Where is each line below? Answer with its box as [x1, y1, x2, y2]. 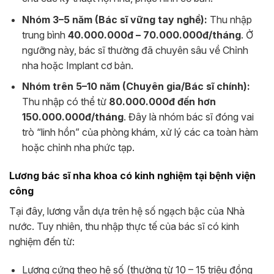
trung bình [21, 28, 68, 41]
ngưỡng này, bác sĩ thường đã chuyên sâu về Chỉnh [21, 43, 248, 56]
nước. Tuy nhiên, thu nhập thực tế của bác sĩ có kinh [9, 220, 239, 233]
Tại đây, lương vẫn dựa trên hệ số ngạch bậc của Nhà [9, 205, 245, 218]
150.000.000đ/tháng [21, 111, 124, 124]
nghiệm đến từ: [9, 235, 75, 248]
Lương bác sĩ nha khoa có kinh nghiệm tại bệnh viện [9, 169, 256, 182]
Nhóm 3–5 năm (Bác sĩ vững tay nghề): [21, 13, 207, 26]
